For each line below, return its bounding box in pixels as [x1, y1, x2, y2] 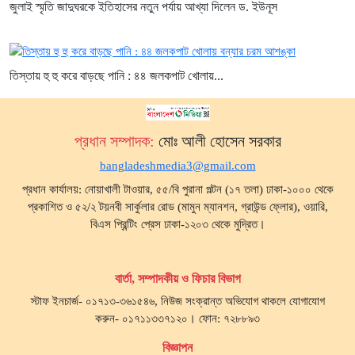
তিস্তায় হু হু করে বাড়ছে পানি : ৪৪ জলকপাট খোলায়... [10, 69, 223, 83]
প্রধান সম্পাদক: [74, 132, 158, 151]
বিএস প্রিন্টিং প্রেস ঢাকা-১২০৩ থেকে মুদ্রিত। [90, 218, 265, 231]
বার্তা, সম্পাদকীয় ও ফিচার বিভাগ [114, 272, 241, 286]
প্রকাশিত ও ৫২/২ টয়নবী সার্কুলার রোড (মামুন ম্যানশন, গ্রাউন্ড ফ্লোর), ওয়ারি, [27, 200, 328, 214]
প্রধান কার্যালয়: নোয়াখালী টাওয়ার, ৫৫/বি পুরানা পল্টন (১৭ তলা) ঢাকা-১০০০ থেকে [21, 183, 334, 197]
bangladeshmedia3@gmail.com [99, 159, 256, 173]
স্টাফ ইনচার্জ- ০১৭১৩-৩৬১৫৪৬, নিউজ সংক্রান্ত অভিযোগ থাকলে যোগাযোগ [30, 295, 325, 308]
